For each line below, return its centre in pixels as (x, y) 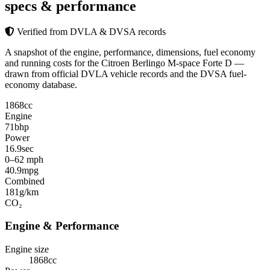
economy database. (41, 84)
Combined (25, 181)
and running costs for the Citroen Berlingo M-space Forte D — (124, 63)
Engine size (27, 250)
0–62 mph (24, 159)
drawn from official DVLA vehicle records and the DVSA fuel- (126, 74)
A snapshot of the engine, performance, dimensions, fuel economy (130, 52)
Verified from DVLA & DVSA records (90, 31)
